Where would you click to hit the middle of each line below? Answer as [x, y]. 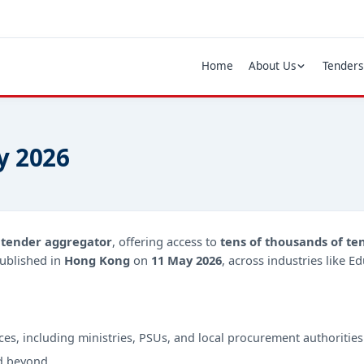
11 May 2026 [186, 260]
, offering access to [166, 241]
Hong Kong [97, 260]
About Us [272, 66]
